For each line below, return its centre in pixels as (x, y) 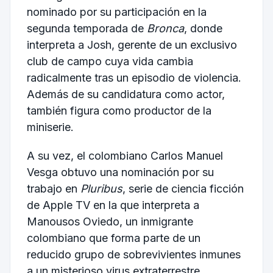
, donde (203, 28)
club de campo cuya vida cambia (110, 61)
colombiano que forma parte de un (113, 238)
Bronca (165, 28)
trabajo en (53, 189)
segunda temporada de (87, 28)
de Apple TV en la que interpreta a (113, 205)
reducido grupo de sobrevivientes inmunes (133, 255)
